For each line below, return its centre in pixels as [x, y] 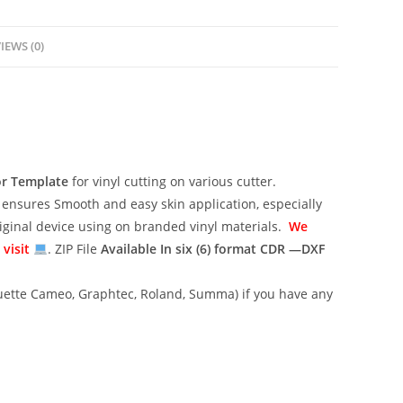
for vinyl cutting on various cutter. [172, 181]
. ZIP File [74, 249]
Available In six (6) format [180, 249]
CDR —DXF [292, 249]
